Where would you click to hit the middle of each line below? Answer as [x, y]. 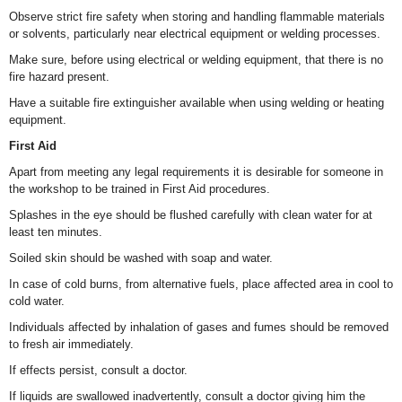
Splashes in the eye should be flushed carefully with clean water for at [191, 215]
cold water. [37, 301]
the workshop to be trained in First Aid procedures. [140, 189]
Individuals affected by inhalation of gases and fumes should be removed [199, 327]
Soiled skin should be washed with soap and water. [141, 258]
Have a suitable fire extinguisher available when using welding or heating [197, 103]
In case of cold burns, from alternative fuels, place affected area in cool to [201, 284]
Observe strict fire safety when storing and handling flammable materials [197, 17]
